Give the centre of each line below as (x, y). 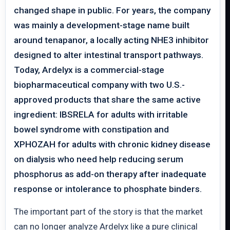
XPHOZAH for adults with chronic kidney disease (112, 144)
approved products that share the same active (107, 100)
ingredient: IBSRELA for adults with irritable (101, 114)
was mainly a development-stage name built (102, 25)
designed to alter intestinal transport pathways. (109, 55)
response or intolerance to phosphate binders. (108, 189)
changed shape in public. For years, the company (112, 10)
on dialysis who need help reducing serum (99, 159)
